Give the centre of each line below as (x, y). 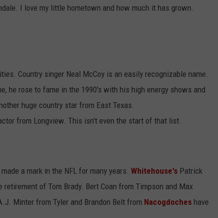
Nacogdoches (168, 202)
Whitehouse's (154, 171)
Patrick (190, 171)
